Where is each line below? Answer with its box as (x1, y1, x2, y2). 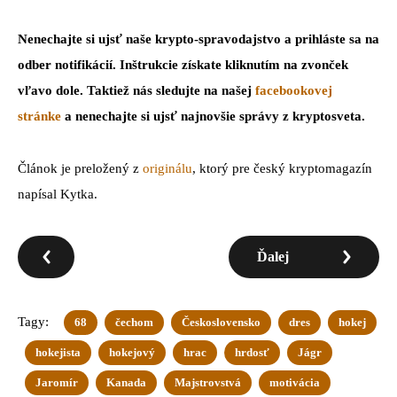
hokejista (35, 346, 81, 360)
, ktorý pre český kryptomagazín (192, 161, 372, 176)
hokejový (109, 346, 155, 360)
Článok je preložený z (18, 161, 143, 176)
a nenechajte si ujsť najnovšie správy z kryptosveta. (61, 109, 365, 124)
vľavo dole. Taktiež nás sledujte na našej (18, 83, 255, 98)
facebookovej (255, 83, 332, 98)
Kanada (106, 376, 146, 390)
